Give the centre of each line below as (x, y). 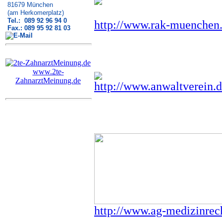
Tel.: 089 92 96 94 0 (36, 21)
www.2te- (48, 72)
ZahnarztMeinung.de (48, 81)
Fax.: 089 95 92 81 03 (38, 28)
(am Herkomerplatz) (35, 13)
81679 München (29, 5)
